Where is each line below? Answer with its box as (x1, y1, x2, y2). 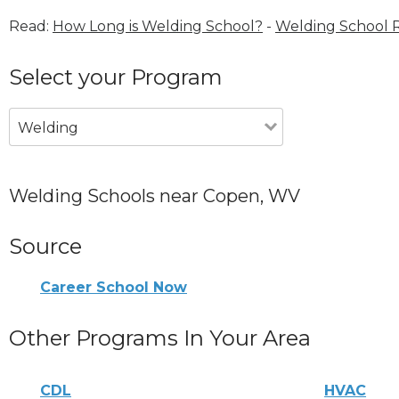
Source (9, 232, 82, 259)
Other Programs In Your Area (9, 324, 311, 351)
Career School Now (40, 278, 187, 296)
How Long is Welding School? (53, 17, 263, 35)
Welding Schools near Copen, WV (9, 184, 300, 207)
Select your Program (9, 63, 223, 90)
